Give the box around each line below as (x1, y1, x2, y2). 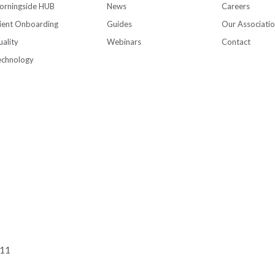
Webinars (106, 36, 141, 47)
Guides (106, 18, 132, 29)
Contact (222, 36, 250, 47)
